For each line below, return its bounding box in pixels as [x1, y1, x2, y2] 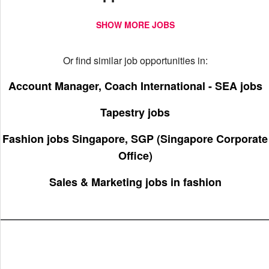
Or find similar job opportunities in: [62, 53, 208, 67]
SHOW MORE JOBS [95, 19, 175, 31]
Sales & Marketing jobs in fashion [49, 174, 222, 190]
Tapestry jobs [100, 104, 170, 120]
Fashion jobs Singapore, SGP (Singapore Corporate [2, 131, 268, 147]
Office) [118, 148, 153, 163]
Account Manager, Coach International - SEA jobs [8, 78, 262, 94]
